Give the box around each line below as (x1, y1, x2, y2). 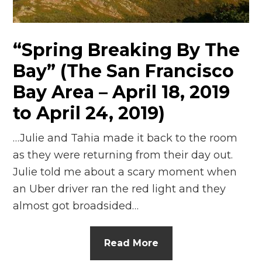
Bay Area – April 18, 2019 (13, 81, 230, 103)
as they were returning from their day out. (13, 148, 233, 161)
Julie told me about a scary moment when (13, 165, 237, 178)
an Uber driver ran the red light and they (13, 182, 226, 195)
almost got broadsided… (13, 199, 139, 212)
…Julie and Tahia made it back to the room (13, 131, 238, 144)
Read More (104, 237, 158, 249)
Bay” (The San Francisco (13, 60, 235, 82)
